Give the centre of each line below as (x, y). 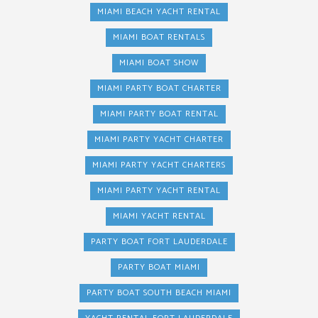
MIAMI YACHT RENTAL (159, 216)
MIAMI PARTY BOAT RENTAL (159, 114)
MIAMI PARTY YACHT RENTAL (159, 191)
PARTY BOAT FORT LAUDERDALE (159, 242)
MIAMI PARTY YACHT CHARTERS (159, 165)
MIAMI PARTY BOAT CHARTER (159, 88)
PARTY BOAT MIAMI (159, 267)
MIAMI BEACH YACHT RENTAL (159, 12)
